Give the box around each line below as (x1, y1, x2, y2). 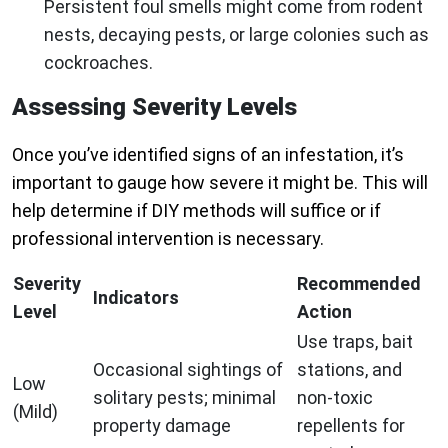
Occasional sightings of (93, 359, 283, 381)
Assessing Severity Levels (12, 93, 297, 122)
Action (297, 301, 352, 323)
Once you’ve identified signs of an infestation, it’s (12, 144, 404, 166)
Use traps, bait (297, 331, 413, 353)
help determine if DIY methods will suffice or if (12, 200, 381, 222)
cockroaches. (44, 52, 153, 74)
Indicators (93, 287, 179, 309)
